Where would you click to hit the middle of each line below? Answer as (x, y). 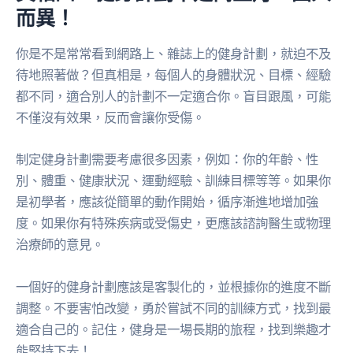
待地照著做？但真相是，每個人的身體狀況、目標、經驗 (173, 75)
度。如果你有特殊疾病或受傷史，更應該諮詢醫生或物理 (173, 223)
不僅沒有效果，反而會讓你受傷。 (110, 118)
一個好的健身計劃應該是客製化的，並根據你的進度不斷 (173, 286)
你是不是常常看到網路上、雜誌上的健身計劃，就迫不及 (173, 54)
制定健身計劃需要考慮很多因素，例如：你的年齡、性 (167, 160)
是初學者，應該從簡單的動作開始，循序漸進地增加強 (167, 202)
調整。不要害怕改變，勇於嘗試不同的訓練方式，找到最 (173, 308)
